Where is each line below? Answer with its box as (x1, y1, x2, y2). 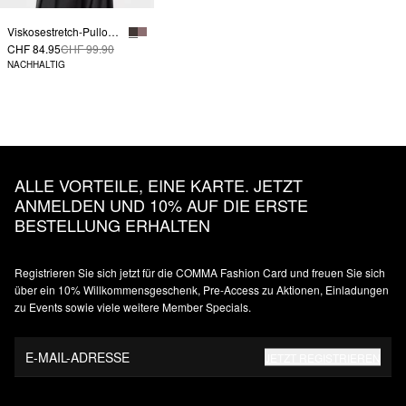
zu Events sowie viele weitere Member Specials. (14, 299, 251, 315)
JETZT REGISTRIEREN (265, 349, 381, 365)
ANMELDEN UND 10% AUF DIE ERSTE (14, 193, 308, 217)
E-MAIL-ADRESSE (25, 347, 130, 366)
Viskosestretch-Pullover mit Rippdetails (108, 24, 119, 40)
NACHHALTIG (7, 58, 65, 72)
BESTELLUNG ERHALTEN (14, 213, 210, 237)
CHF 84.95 (7, 41, 61, 57)
